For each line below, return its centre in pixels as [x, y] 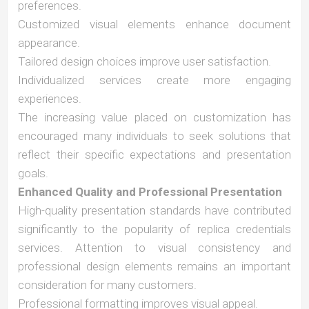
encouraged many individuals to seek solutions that [154, 136]
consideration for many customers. [107, 285]
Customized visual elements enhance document [154, 24]
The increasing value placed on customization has [154, 117]
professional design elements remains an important [154, 266]
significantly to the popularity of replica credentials [154, 229]
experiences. [50, 99]
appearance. [49, 43]
